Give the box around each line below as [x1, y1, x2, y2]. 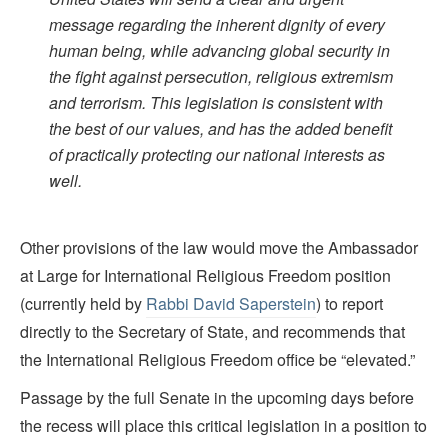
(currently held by [20, 291, 146, 315]
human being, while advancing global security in [48, 38, 390, 62]
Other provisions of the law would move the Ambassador [20, 235, 418, 259]
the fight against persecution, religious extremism [48, 64, 393, 88]
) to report [316, 291, 383, 315]
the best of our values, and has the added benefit [48, 116, 392, 140]
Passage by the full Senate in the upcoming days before [20, 385, 414, 409]
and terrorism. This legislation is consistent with [48, 90, 383, 114]
